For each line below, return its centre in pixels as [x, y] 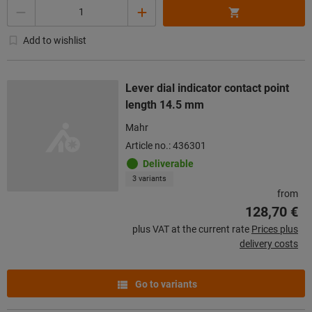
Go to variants [165, 284]
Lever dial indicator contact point [207, 88]
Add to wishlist [55, 40]
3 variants [149, 178]
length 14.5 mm [165, 104]
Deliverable [168, 163]
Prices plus [275, 229]
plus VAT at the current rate [191, 229]
